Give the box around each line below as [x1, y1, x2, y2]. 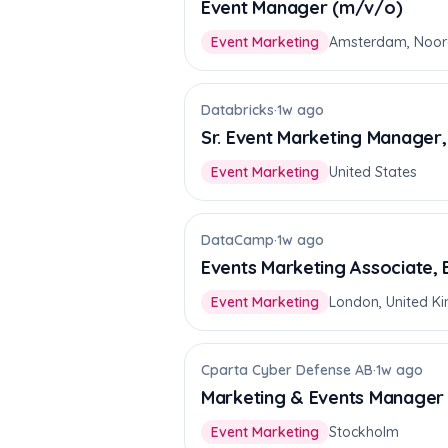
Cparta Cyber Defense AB [201, 361, 373, 379]
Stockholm [329, 423, 399, 441]
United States [329, 163, 417, 181]
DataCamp [201, 231, 274, 249]
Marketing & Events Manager [201, 386, 444, 409]
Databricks [201, 101, 274, 119]
